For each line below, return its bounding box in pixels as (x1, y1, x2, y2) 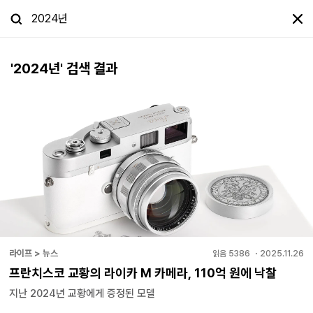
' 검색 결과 (60, 60, 117, 77)
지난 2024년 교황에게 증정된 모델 (9, 286, 155, 300)
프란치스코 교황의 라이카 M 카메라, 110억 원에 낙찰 (9, 265, 277, 280)
